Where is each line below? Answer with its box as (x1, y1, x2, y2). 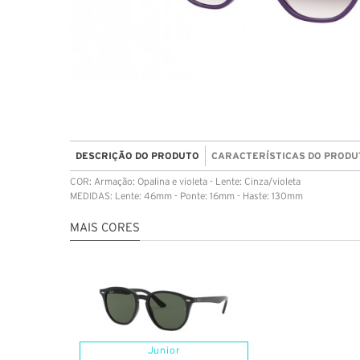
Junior (147, 346, 181, 355)
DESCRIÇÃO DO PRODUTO (76, 149, 199, 161)
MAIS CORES (70, 222, 140, 234)
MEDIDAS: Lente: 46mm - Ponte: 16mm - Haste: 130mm (70, 191, 303, 201)
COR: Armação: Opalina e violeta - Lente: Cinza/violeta (70, 177, 301, 186)
